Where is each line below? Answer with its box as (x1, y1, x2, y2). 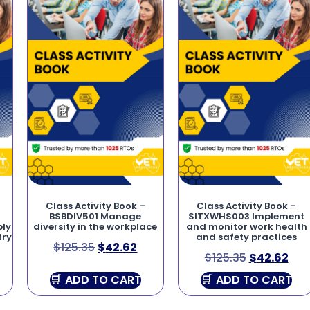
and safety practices (196, 230, 298, 244)
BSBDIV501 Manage (49, 209, 142, 223)
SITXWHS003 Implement (188, 209, 305, 223)
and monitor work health (185, 219, 307, 233)
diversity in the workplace (33, 219, 158, 233)
